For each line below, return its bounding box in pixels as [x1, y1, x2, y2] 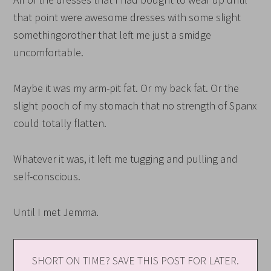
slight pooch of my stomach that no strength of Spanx [13, 99, 257, 113]
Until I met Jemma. [13, 205, 99, 219]
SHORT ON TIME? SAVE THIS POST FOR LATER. [32, 253, 239, 267]
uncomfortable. [13, 45, 84, 59]
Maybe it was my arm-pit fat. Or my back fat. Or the [13, 81, 240, 95]
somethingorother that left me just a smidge [13, 28, 212, 42]
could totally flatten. [13, 116, 107, 130]
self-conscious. [13, 169, 81, 183]
